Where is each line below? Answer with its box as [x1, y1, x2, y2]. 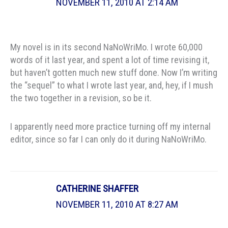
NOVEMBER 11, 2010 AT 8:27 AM [56, 198, 179, 210]
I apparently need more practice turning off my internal [10, 121, 211, 132]
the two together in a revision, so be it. [10, 92, 152, 103]
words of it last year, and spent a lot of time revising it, [10, 54, 209, 65]
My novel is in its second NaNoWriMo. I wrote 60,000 [10, 41, 203, 52]
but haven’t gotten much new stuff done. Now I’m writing [10, 67, 217, 78]
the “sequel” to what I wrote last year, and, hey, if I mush [10, 79, 213, 91]
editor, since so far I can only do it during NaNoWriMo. [10, 134, 207, 145]
